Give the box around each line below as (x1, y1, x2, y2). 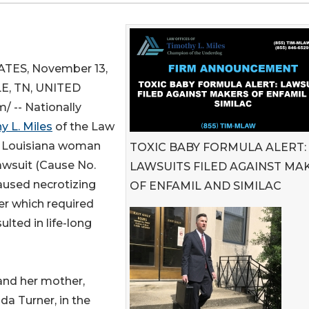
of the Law (52, 120, 114, 134)
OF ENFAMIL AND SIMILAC (130, 179, 281, 192)
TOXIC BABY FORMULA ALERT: (130, 141, 306, 154)
